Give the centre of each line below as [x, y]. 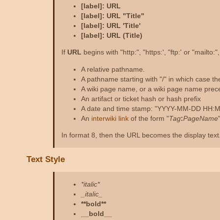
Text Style [46, 160]
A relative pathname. [113, 69]
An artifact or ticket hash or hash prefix [141, 98]
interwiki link [110, 118]
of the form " [149, 118]
